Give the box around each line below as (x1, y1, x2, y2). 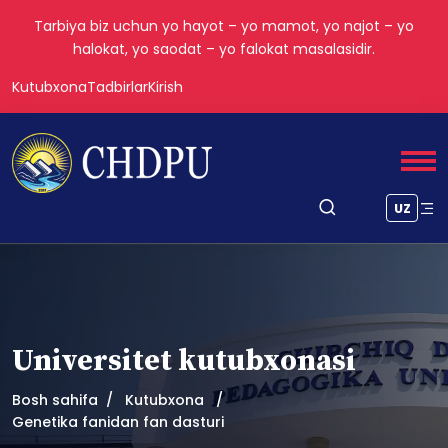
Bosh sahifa (12, 390, 98, 410)
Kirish (148, 77, 183, 97)
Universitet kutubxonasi (12, 342, 356, 380)
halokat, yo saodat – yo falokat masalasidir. (73, 39, 375, 59)
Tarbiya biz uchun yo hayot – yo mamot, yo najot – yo (34, 16, 414, 36)
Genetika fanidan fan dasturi (12, 412, 224, 432)
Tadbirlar (87, 77, 148, 97)
